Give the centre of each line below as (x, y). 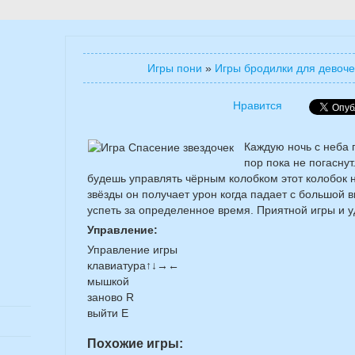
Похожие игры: (135, 344)
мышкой (108, 281)
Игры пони (174, 68)
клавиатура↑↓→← (133, 265)
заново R (111, 297)
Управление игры (132, 250)
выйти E (108, 313)
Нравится (258, 105)
